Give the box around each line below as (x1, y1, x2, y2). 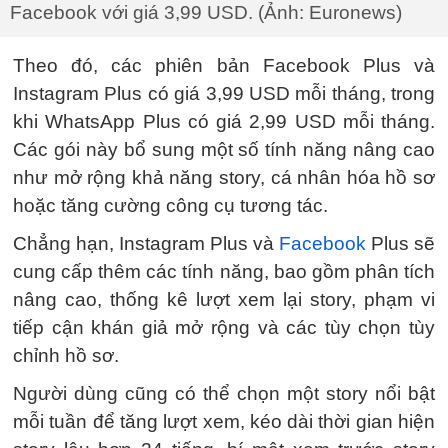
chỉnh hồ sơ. (13, 345, 119, 366)
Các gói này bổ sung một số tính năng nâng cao (13, 139, 435, 160)
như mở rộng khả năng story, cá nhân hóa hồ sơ (13, 167, 435, 188)
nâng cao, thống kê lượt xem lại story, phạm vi (13, 289, 435, 310)
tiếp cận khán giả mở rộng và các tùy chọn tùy (13, 317, 435, 338)
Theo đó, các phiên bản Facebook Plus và (13, 55, 435, 76)
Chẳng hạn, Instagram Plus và (13, 233, 279, 254)
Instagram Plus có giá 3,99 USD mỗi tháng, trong (13, 83, 435, 104)
